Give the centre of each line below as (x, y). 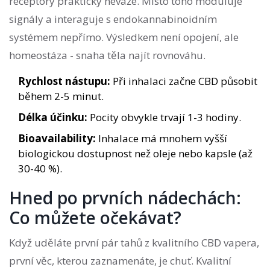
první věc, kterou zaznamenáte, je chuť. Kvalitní (120, 261)
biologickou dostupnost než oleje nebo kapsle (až (135, 154)
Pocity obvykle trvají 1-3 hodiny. (164, 118)
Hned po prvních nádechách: (125, 198)
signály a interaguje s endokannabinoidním (113, 19)
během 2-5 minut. (61, 96)
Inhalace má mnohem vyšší (162, 139)
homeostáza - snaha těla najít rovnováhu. (107, 55)
